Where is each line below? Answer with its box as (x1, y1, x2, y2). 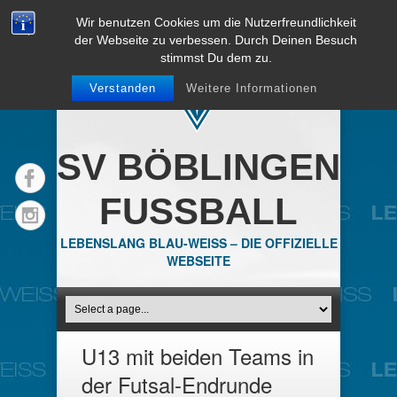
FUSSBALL (99, 191, 298, 232)
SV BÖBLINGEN (57, 146, 340, 188)
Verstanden (89, 82, 156, 95)
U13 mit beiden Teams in (82, 340, 314, 371)
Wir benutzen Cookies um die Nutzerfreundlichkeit (75, 15, 356, 29)
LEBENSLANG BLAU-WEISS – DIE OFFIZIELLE (59, 234, 338, 252)
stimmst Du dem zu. (160, 51, 272, 65)
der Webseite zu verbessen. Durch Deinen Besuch (74, 33, 358, 47)
